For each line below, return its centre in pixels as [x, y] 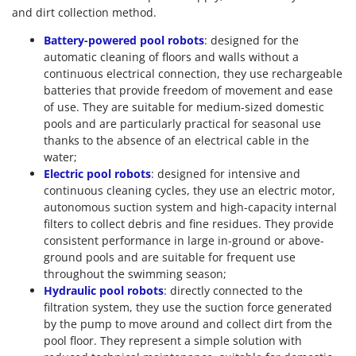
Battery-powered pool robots [124, 40]
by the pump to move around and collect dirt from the [188, 323]
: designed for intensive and [226, 173]
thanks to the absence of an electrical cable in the [176, 140]
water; [60, 157]
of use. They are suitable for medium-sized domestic [184, 106]
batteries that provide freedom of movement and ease [188, 90]
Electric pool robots [97, 173]
